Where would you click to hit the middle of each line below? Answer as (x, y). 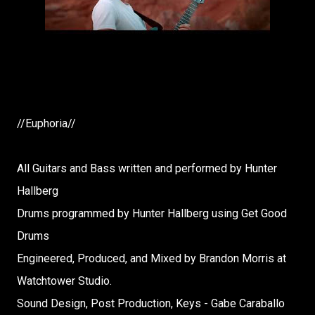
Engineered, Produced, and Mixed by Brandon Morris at (152, 258)
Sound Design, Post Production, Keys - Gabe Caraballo (151, 303)
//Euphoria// (46, 123)
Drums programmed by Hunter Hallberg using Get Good (152, 213)
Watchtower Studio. (64, 281)
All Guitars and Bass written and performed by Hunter (147, 168)
